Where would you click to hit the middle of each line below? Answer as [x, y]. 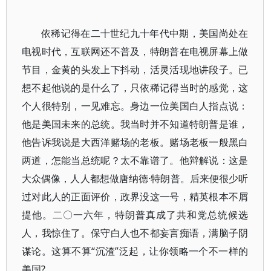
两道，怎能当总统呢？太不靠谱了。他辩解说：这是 [135, 160]
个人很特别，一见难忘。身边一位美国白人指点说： [135, 106]
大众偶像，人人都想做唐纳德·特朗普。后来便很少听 [135, 178]
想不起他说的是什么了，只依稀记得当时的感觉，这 [135, 88]
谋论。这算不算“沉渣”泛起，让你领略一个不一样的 [135, 251]
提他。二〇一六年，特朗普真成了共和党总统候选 [135, 215]
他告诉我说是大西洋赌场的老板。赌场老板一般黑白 [135, 142]
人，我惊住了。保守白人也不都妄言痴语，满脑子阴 [135, 233]
